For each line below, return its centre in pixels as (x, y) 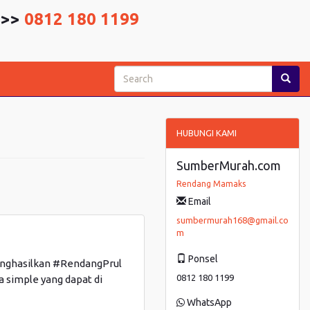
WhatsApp (208, 302)
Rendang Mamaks (211, 184)
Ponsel (202, 259)
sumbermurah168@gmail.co (232, 220)
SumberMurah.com (229, 165)
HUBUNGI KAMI (207, 133)
